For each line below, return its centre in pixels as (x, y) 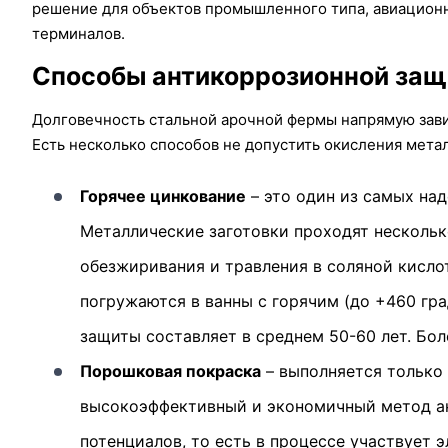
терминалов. (78, 33)
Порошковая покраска (170, 371)
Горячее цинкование (163, 196)
